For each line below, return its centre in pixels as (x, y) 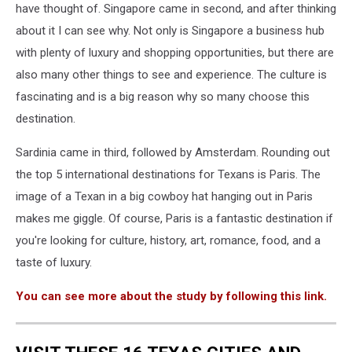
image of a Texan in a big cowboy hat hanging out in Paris (164, 196)
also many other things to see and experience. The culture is (171, 75)
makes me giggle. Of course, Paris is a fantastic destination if (174, 218)
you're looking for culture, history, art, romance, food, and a (168, 240)
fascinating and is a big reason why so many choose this (163, 97)
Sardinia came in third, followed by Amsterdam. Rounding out (173, 152)
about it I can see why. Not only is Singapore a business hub (170, 31)
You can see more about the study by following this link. (171, 296)
